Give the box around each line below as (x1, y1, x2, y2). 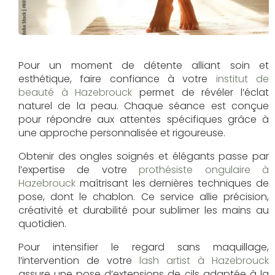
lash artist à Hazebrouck (139, 253, 269, 268)
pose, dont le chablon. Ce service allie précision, (18, 189, 269, 204)
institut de (215, 71, 269, 86)
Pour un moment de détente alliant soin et (18, 58, 269, 72)
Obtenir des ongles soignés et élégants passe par (18, 149, 269, 163)
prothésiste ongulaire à (139, 162, 269, 177)
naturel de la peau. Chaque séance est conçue (18, 98, 269, 113)
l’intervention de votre (18, 253, 139, 268)
